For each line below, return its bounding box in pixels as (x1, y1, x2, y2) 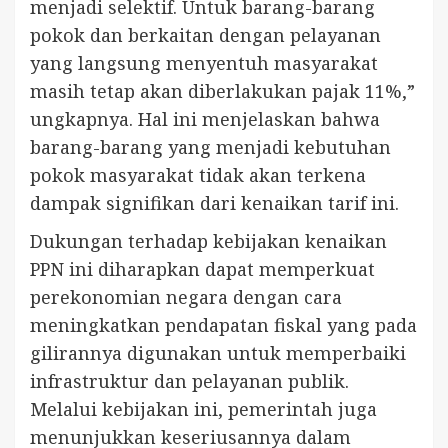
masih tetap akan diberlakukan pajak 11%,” (30, 78, 415, 103)
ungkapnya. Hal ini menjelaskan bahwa (30, 106, 380, 131)
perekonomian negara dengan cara (30, 284, 342, 309)
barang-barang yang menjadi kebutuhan (30, 134, 391, 159)
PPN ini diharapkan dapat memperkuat (30, 256, 375, 281)
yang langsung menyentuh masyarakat (30, 50, 378, 75)
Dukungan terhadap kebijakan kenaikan (30, 228, 387, 253)
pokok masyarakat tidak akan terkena (30, 162, 366, 187)
